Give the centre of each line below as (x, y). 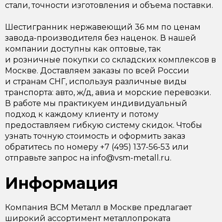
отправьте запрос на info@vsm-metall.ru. (88, 158)
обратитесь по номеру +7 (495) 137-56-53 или (97, 147)
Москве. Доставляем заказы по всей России (97, 71)
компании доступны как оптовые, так (83, 49)
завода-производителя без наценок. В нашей (101, 38)
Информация (61, 183)
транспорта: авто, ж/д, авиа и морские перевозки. (108, 92)
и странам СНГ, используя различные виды (96, 82)
